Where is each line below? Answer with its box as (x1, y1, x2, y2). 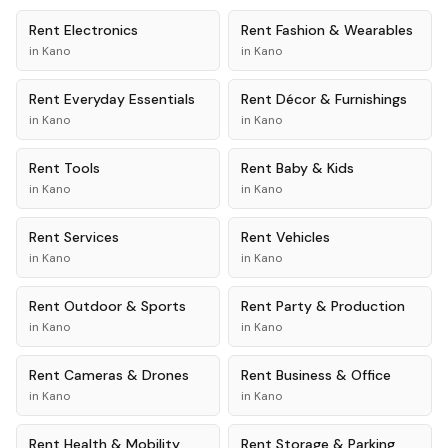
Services (64, 228, 119, 246)
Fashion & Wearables (276, 21, 413, 39)
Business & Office (276, 366, 391, 384)
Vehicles (276, 228, 330, 246)
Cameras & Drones (64, 366, 189, 384)
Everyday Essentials (64, 90, 195, 108)
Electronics (64, 21, 138, 39)
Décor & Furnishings (276, 90, 407, 108)
